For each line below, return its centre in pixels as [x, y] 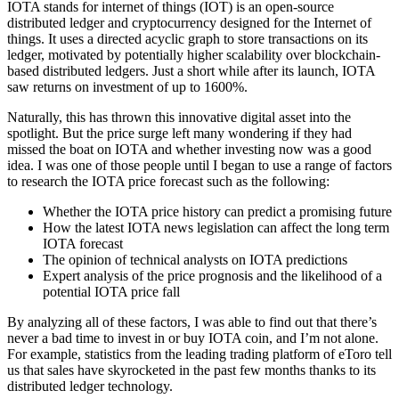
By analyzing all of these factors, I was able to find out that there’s [192, 322]
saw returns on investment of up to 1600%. [127, 87]
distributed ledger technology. [90, 387]
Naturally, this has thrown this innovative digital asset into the [179, 118]
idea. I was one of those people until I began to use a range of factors [199, 166]
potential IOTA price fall [111, 292]
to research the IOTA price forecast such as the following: [168, 182]
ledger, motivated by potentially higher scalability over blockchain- [194, 55]
